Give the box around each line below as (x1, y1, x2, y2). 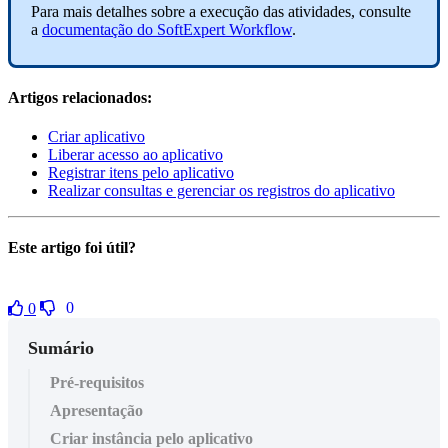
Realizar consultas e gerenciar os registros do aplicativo (48, 182, 395, 200)
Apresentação (50, 401, 143, 419)
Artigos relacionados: (8, 88, 152, 106)
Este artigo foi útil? (8, 239, 136, 257)
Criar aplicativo (48, 128, 145, 146)
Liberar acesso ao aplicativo (48, 146, 223, 164)
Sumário (28, 337, 94, 358)
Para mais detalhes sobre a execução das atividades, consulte (31, 2, 411, 20)
